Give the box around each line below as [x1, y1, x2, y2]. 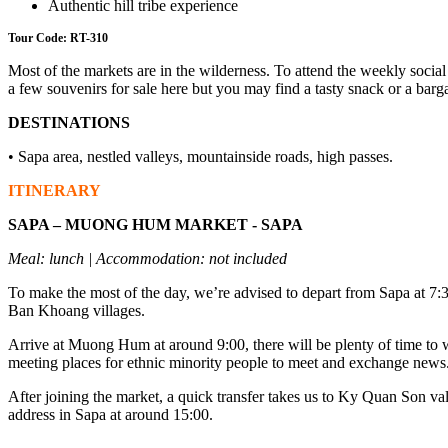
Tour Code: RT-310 [8, 30, 108, 45]
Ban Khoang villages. [8, 301, 149, 319]
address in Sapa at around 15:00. [8, 405, 213, 423]
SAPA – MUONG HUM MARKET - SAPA [8, 215, 303, 233]
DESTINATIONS [8, 113, 130, 131]
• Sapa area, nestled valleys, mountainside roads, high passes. [8, 147, 393, 165]
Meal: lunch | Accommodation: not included [8, 249, 287, 267]
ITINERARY [8, 181, 101, 199]
